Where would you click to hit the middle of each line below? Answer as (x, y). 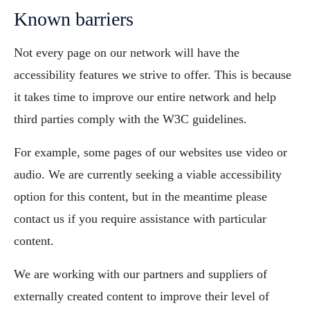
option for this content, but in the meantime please (140, 197)
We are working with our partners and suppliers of (140, 274)
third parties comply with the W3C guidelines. (130, 119)
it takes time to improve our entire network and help (145, 97)
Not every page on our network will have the (127, 53)
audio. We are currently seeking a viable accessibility (148, 174)
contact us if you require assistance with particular (140, 219)
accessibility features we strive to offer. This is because (153, 75)
